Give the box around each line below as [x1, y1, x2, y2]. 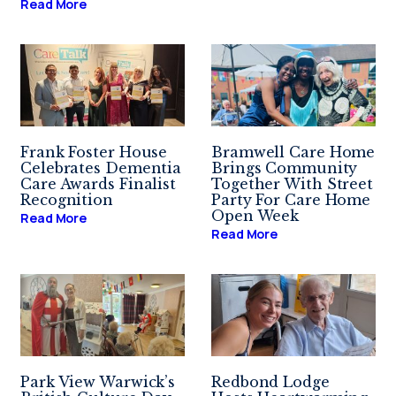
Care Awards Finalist [20, 174, 176, 193]
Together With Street [211, 174, 373, 193]
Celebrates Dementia [20, 158, 182, 177]
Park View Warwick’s [20, 372, 176, 391]
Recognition [20, 190, 113, 209]
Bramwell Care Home [211, 142, 376, 161]
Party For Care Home [211, 190, 371, 209]
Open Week [211, 206, 300, 225]
